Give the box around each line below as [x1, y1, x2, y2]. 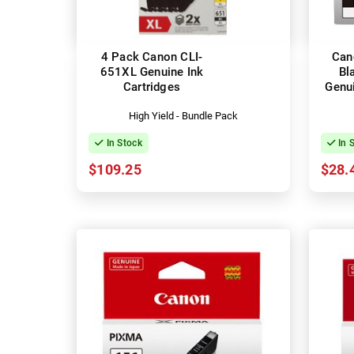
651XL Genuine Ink [100, 64, 204, 79]
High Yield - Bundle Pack [128, 109, 238, 122]
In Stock [104, 137, 142, 149]
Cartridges [123, 79, 180, 94]
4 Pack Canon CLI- [100, 49, 203, 64]
